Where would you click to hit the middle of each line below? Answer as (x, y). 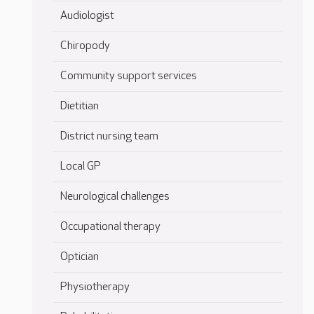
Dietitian (80, 107)
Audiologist (87, 16)
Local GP (81, 167)
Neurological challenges (115, 197)
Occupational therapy (110, 227)
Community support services (129, 76)
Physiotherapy (95, 287)
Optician (80, 257)
